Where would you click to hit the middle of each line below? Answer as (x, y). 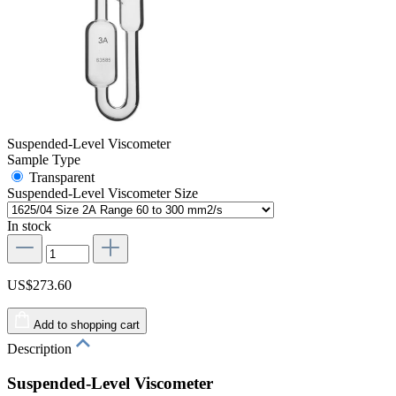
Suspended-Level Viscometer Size (103, 193)
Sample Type (44, 159)
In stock (29, 225)
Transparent (62, 177)
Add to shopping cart (87, 324)
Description (41, 348)
